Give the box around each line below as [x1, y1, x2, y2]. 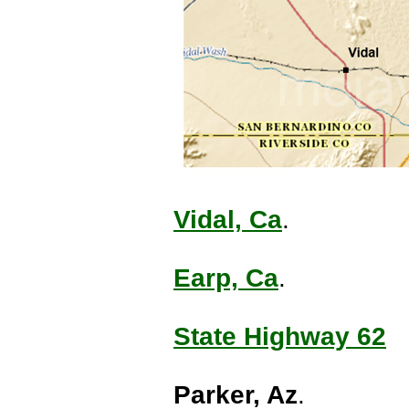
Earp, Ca [173, 263, 278, 292]
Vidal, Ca [173, 204, 282, 234]
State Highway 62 [173, 321, 386, 351]
